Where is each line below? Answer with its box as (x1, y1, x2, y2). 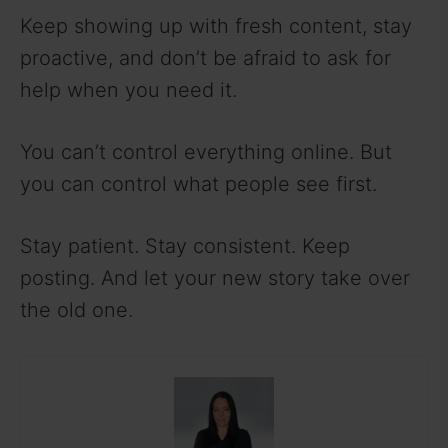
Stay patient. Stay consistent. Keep (20, 233, 350, 258)
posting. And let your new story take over (20, 265, 410, 290)
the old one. (20, 297, 133, 322)
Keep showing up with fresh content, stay (20, 13, 412, 38)
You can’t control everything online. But (20, 139, 392, 164)
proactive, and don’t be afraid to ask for (20, 45, 391, 70)
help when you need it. (20, 77, 237, 102)
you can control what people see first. (20, 171, 377, 196)
